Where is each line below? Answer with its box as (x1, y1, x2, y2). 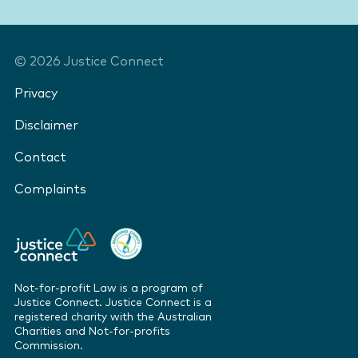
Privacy (14, 88, 58, 100)
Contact (14, 152, 66, 164)
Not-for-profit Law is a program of (14, 283, 203, 294)
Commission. (14, 340, 83, 352)
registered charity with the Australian (14, 312, 212, 323)
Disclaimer (14, 120, 78, 132)
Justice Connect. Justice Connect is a (14, 297, 212, 308)
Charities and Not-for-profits (14, 326, 170, 337)
